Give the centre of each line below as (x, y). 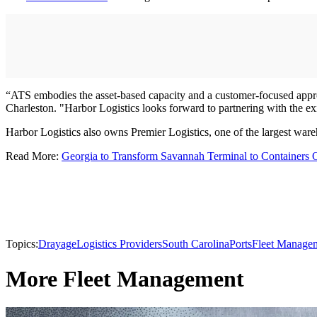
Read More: (34, 156)
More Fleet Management (125, 278)
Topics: (22, 244)
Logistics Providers (119, 244)
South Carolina (196, 244)
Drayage (57, 244)
